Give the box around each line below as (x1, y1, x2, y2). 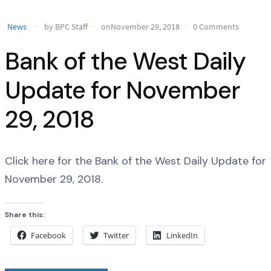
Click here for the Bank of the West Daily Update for (5, 154, 266, 169)
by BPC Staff (44, 21, 88, 32)
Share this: (5, 209, 45, 220)
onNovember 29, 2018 (101, 21, 180, 32)
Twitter (103, 229, 129, 241)
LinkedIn (166, 229, 198, 241)
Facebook (31, 229, 66, 241)
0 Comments (193, 21, 239, 32)
